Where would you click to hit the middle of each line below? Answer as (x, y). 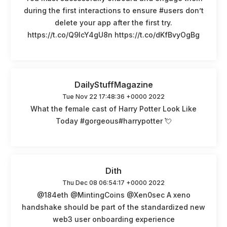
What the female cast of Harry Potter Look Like (113, 108)
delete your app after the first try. (113, 22)
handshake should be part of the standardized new (113, 207)
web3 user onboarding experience (113, 219)
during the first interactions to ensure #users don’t (113, 10)
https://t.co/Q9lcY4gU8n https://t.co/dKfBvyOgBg (113, 34)
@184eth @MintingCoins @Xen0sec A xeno (113, 195)
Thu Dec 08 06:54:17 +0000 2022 (113, 182)
